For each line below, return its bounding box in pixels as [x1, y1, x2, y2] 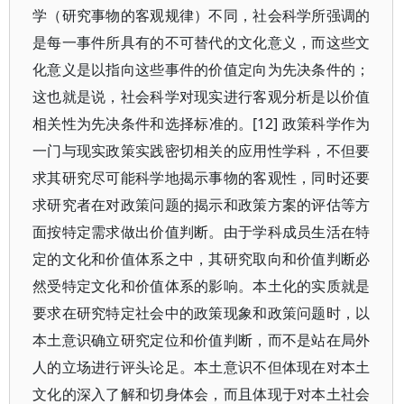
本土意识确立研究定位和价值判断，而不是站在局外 [32, 330, 371, 350]
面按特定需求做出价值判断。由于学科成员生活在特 [32, 222, 371, 242]
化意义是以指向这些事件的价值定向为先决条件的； [32, 60, 371, 79]
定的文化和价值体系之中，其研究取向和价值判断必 [32, 249, 371, 269]
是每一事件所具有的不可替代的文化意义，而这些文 [32, 32, 371, 52]
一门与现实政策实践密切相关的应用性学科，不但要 [32, 141, 371, 161]
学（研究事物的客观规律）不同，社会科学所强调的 [32, 5, 371, 25]
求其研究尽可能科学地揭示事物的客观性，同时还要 [32, 168, 371, 188]
